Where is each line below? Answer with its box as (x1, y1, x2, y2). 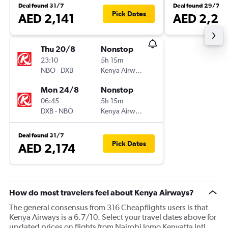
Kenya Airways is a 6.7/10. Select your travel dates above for (9, 212, 216, 222)
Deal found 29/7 (173, 2, 220, 9)
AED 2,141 (18, 11, 74, 25)
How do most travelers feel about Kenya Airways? (9, 188, 194, 197)
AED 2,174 (18, 141, 75, 155)
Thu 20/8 (41, 44, 75, 53)
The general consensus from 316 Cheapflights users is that (9, 203, 208, 212)
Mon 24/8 (41, 85, 79, 94)
